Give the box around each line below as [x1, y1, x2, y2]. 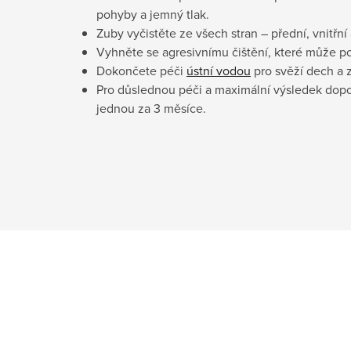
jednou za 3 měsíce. [96, 99, 206, 117]
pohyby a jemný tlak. [96, 5, 209, 23]
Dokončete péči [96, 61, 186, 79]
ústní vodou [186, 61, 251, 79]
